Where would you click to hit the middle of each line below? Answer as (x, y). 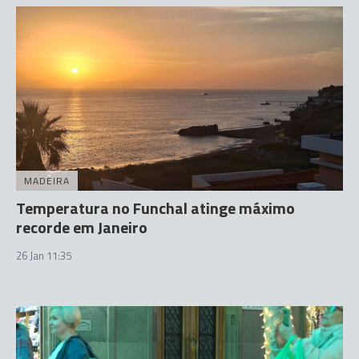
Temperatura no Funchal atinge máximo (155, 208)
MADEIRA (47, 180)
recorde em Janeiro (82, 227)
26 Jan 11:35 (44, 255)
